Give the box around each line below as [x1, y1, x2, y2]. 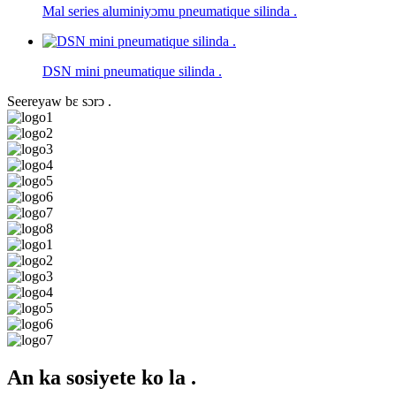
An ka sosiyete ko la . [7, 365, 196, 389]
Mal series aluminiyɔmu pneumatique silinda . [42, 4, 297, 19]
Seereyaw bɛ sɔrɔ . [7, 94, 111, 109]
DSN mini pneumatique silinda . [42, 64, 222, 79]
